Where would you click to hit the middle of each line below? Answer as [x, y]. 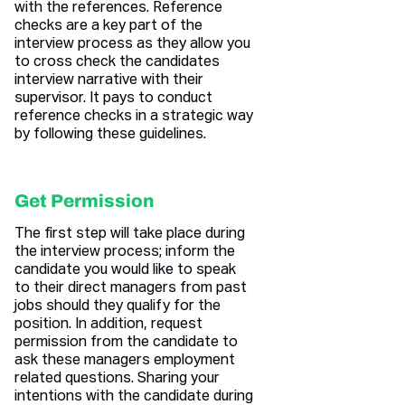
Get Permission [85, 201]
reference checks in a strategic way [134, 117]
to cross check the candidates [117, 63]
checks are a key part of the [108, 27]
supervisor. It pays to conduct [113, 99]
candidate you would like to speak [125, 271]
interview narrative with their [109, 81]
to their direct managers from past [131, 289]
